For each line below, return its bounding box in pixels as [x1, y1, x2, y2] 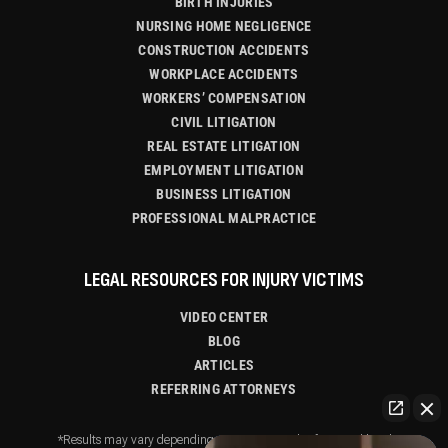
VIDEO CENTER [179, 309, 269, 326]
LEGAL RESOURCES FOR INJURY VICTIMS [84, 268, 364, 293]
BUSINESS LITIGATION [156, 186, 292, 203]
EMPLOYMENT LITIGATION [144, 162, 304, 179]
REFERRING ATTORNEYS [151, 381, 297, 398]
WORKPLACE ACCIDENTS [149, 66, 299, 83]
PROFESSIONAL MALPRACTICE [131, 210, 317, 227]
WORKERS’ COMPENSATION [141, 90, 307, 107]
